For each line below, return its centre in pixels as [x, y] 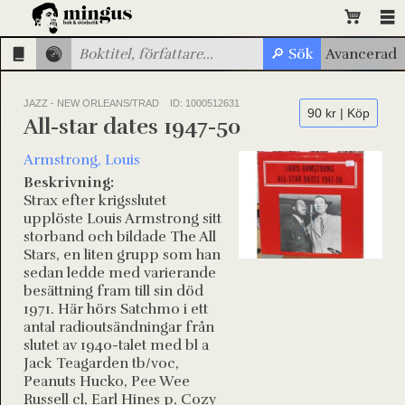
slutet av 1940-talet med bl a [116, 345]
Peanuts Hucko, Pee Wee [107, 381]
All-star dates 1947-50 [132, 127]
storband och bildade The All [120, 237]
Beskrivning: [69, 183]
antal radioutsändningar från [119, 327]
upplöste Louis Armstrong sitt [122, 219]
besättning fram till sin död [113, 291]
